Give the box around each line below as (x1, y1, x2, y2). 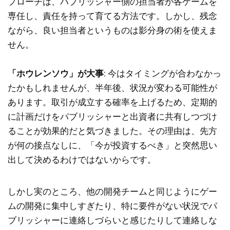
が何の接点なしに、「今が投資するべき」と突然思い (8, 140, 217, 150)
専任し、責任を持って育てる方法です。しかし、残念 (8, 10, 217, 21)
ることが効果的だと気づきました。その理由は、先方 (8, 125, 217, 136)
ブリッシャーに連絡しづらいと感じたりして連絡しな (8, 215, 217, 225)
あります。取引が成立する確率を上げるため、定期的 (8, 97, 217, 107)
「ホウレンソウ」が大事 (8, 68, 104, 78)
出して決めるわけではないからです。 (8, 154, 156, 164)
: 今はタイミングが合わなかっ (104, 68, 221, 78)
